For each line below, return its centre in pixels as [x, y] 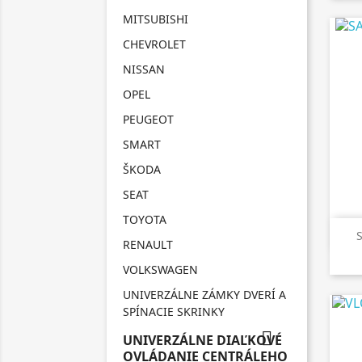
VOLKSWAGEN [160, 269]
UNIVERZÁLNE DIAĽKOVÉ [202, 340]
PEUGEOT [148, 119]
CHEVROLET [154, 44]
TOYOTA [145, 219]
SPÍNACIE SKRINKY [174, 311]
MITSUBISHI [156, 19]
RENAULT [148, 244]
